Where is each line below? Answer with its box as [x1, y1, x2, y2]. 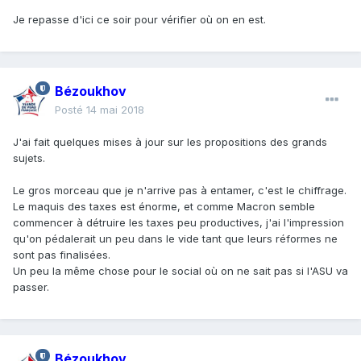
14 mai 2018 [86, 102, 144, 116]
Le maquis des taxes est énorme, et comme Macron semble [13, 199, 315, 213]
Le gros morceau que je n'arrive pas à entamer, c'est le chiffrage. [13, 183, 346, 197]
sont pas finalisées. [13, 247, 110, 261]
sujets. [13, 151, 45, 164]
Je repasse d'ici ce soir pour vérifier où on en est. [13, 12, 266, 26]
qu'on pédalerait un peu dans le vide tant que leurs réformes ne [13, 231, 338, 245]
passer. [13, 280, 49, 293]
